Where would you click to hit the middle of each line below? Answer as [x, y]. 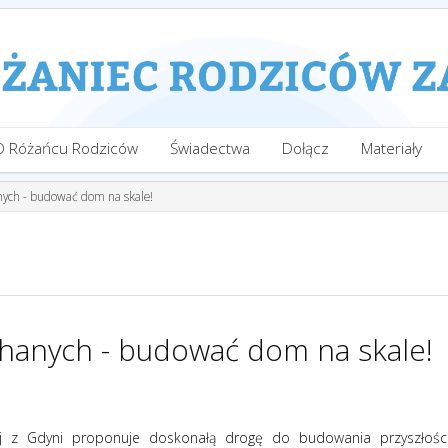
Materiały [391, 148]
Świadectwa [210, 148]
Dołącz [305, 148]
